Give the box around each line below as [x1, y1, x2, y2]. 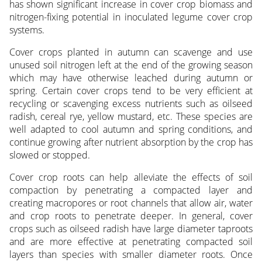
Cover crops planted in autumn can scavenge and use [9, 46, 253, 59]
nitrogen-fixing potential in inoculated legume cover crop [9, 11, 253, 24]
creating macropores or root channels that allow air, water [9, 196, 253, 210]
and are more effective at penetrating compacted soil [9, 235, 253, 249]
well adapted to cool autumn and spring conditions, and [9, 123, 253, 136]
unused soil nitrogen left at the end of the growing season [9, 58, 253, 72]
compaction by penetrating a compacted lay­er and [9, 184, 253, 197]
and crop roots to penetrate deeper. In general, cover [9, 209, 253, 223]
